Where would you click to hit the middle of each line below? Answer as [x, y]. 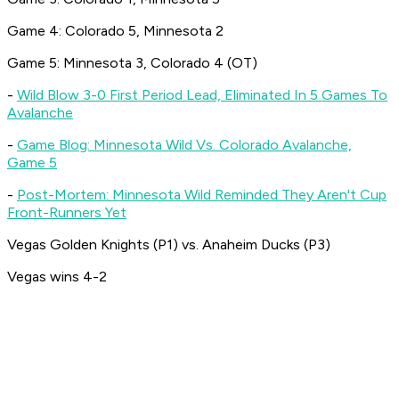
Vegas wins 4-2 [57, 277]
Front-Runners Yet [67, 213]
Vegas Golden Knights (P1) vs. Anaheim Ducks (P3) [169, 245]
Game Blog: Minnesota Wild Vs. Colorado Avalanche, [184, 145]
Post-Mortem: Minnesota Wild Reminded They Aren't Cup [202, 195]
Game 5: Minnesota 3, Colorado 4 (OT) [132, 63]
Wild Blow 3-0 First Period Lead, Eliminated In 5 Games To [202, 95]
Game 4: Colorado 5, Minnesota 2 [115, 31]
